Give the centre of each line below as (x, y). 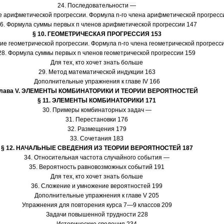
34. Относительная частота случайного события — (97, 157)
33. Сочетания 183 (97, 138)
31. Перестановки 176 (97, 119)
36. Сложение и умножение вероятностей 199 (97, 186)
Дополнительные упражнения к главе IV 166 (97, 81)
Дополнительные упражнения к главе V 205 (97, 195)
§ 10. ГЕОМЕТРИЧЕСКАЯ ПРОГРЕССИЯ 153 (97, 34)
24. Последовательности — (97, 5)
